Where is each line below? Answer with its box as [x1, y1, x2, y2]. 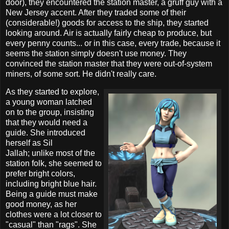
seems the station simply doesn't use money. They [6, 49, 187, 58]
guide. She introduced [6, 128, 85, 138]
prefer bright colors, [6, 169, 75, 178]
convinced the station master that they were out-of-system [6, 59, 212, 68]
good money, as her [6, 200, 77, 209]
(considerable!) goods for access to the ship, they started [6, 18, 209, 27]
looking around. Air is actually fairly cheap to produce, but [6, 28, 212, 37]
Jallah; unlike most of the [6, 149, 95, 158]
